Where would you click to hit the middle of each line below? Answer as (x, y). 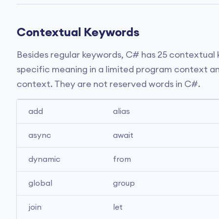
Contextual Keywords (78, 33)
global (40, 183)
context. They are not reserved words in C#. (109, 84)
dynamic (44, 159)
